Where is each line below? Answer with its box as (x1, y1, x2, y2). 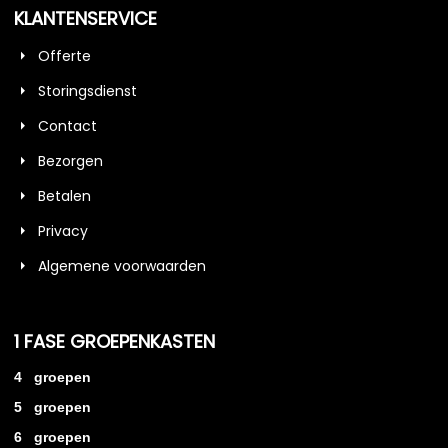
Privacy (37, 221, 88, 242)
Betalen (37, 186, 91, 207)
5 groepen (13, 399, 91, 416)
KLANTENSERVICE (13, 6, 157, 32)
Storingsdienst (37, 81, 137, 102)
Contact (37, 116, 97, 137)
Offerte (37, 46, 91, 67)
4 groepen (13, 369, 91, 386)
